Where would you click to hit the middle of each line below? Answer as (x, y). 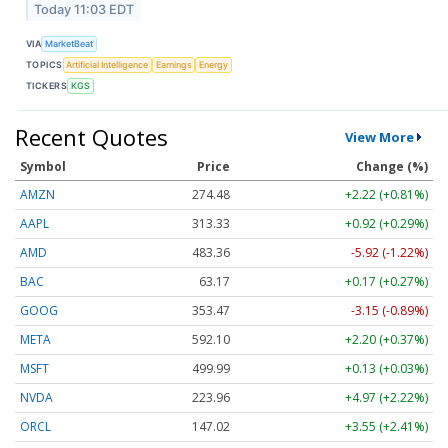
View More (379, 137)
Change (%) (392, 167)
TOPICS (44, 64)
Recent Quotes (91, 137)
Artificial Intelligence (107, 64)
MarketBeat (69, 43)
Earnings (173, 64)
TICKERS (47, 85)
